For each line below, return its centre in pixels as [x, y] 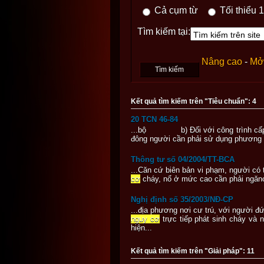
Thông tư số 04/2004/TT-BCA [183, 159]
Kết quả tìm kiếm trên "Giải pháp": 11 [193, 251]
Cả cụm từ [179, 10]
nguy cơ [145, 219]
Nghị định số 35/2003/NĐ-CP [182, 199]
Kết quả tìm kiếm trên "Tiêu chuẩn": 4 [194, 101]
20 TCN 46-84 [154, 119]
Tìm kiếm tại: [164, 32]
